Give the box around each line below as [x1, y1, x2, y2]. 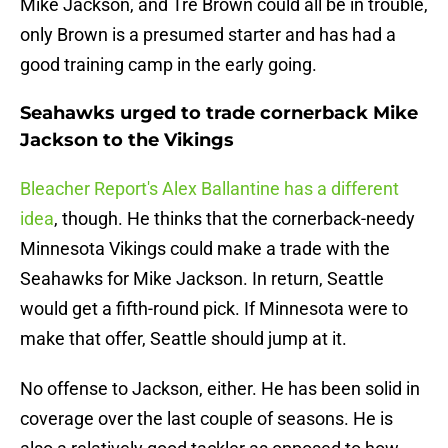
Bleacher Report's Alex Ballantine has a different [20, 178, 399, 200]
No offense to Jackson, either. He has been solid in [20, 378, 420, 400]
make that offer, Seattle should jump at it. [20, 328, 347, 350]
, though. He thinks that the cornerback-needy [54, 208, 415, 230]
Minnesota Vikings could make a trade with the [20, 238, 390, 260]
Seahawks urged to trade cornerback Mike [20, 102, 418, 125]
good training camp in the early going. [20, 54, 317, 76]
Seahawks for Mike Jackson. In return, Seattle [20, 268, 384, 290]
